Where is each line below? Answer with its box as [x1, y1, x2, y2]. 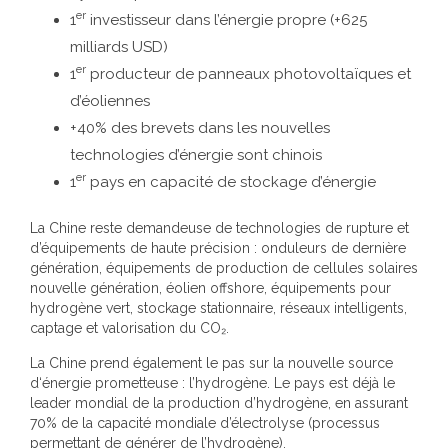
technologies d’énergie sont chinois [70, 145, 322, 164]
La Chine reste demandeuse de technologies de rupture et [30, 220, 409, 236]
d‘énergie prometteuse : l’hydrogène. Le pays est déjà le [30, 375, 395, 391]
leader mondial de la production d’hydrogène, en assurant [30, 395, 408, 411]
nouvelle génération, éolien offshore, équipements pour [30, 280, 391, 296]
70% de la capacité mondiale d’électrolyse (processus [30, 415, 380, 431]
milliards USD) [70, 37, 168, 56]
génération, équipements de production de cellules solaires [30, 260, 418, 276]
